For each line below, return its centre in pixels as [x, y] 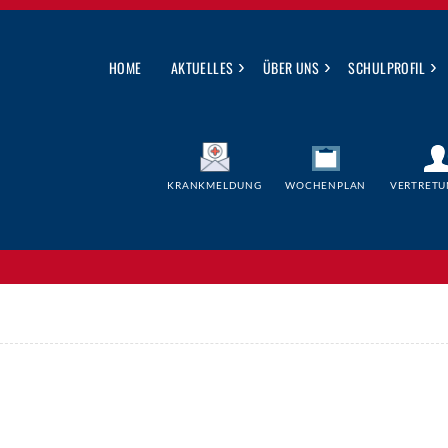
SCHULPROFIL [387, 67]
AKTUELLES [202, 67]
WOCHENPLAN [326, 185]
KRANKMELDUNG [214, 185]
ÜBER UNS [291, 67]
